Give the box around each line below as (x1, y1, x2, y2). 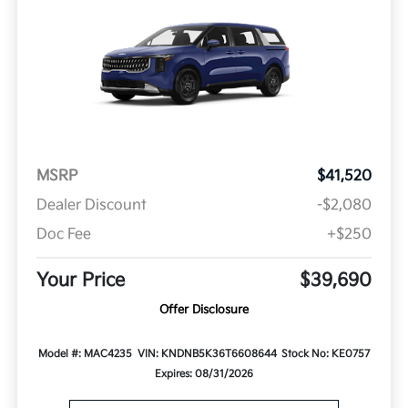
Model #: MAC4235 (38, 347, 133, 360)
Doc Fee (36, 225, 91, 243)
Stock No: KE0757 (280, 347, 370, 360)
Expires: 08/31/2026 (155, 367, 253, 380)
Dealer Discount (36, 196, 147, 214)
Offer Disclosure (159, 301, 249, 317)
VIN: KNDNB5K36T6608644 (137, 347, 277, 360)
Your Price (36, 269, 125, 291)
